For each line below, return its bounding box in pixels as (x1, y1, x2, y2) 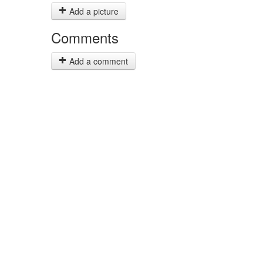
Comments (51, 27, 119, 48)
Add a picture (67, 5, 119, 17)
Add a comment (67, 55, 128, 67)
